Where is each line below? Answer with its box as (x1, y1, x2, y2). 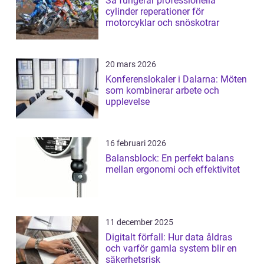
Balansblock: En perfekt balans (105, 153, 234, 164)
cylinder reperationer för (105, 6, 204, 18)
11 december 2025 (105, 217, 173, 227)
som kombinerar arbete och (105, 85, 219, 97)
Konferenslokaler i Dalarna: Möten (105, 74, 247, 85)
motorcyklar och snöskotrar (105, 17, 219, 29)
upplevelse (105, 96, 150, 108)
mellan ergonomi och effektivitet (105, 164, 240, 176)
